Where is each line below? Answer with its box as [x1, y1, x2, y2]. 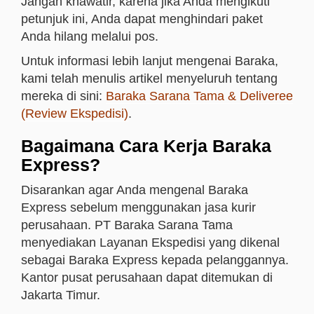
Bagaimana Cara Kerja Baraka [21, 136, 271, 156]
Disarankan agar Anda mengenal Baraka [21, 183, 248, 197]
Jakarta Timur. [21, 288, 100, 302]
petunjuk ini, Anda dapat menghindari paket [21, 12, 263, 26]
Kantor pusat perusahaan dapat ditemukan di [21, 271, 273, 285]
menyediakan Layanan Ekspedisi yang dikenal [21, 235, 280, 250]
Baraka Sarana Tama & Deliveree [106, 89, 293, 103]
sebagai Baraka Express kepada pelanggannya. [21, 253, 289, 267]
